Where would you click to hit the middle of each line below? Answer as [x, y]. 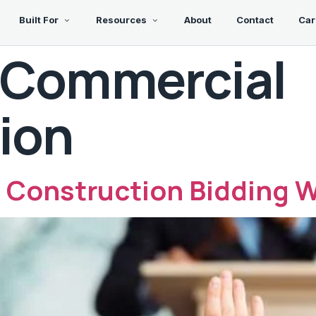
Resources [121, 20]
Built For [38, 20]
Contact [255, 20]
